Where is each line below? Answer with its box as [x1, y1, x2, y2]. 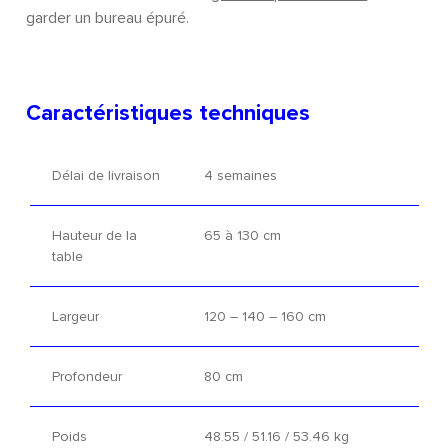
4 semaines [203, 165, 277, 187]
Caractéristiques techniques [26, 96, 311, 130]
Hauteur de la [51, 225, 137, 247]
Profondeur [51, 366, 122, 388]
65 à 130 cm [203, 225, 281, 247]
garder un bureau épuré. [26, 6, 190, 30]
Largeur [51, 306, 99, 328]
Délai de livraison [51, 165, 160, 187]
